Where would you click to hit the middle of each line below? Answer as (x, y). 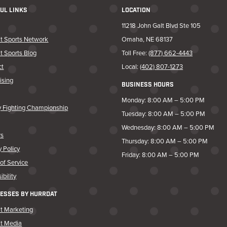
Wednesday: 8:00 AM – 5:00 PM (168, 127)
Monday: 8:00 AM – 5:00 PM (163, 100)
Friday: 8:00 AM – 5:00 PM (161, 154)
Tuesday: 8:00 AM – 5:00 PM (164, 113)
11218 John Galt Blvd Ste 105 (161, 26)
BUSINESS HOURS (148, 85)
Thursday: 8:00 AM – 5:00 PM (165, 141)
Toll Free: (135, 53)
